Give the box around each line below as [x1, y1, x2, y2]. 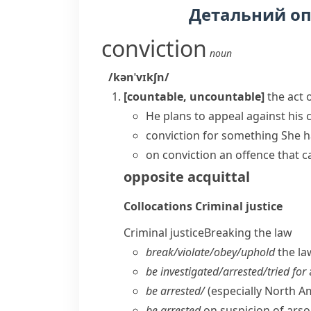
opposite [124, 167, 184, 186]
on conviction [146, 147, 217, 162]
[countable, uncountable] [124, 89, 264, 104]
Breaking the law [204, 225, 292, 240]
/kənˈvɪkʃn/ [108, 69, 169, 85]
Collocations [124, 199, 195, 214]
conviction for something [146, 128, 278, 143]
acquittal [187, 167, 250, 186]
